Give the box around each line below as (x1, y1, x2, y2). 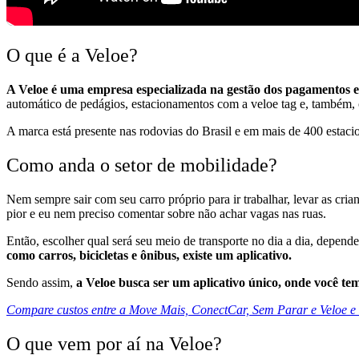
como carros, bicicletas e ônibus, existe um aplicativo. (6, 248, 292, 262)
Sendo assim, (6, 275, 76, 289)
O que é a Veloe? (6, 45, 138, 67)
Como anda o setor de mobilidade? (6, 155, 277, 176)
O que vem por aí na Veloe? (6, 333, 222, 354)
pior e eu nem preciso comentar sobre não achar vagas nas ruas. (6, 206, 326, 220)
